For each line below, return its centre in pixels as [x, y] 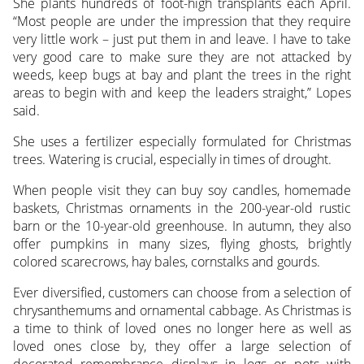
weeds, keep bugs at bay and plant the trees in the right [182, 75]
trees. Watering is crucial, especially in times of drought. [172, 160]
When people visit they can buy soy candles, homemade [182, 191]
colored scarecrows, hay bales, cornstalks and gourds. [166, 262]
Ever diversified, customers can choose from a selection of [182, 293]
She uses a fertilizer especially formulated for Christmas [182, 142]
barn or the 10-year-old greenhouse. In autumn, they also [182, 226]
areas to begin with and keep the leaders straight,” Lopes [182, 93]
